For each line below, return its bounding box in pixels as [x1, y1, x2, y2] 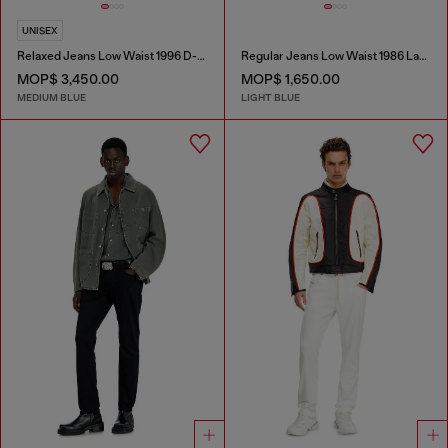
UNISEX [22, 25, 58, 37]
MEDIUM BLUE [17, 90, 86, 104]
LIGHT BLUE [240, 90, 300, 104]
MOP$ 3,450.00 [17, 71, 119, 88]
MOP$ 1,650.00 [240, 71, 340, 88]
